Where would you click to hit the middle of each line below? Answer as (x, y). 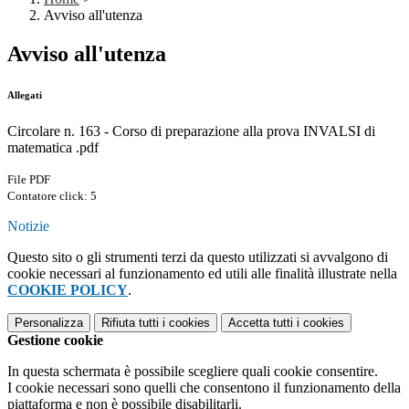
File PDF (29, 180)
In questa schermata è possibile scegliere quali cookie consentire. (193, 372)
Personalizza (49, 323)
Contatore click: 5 (52, 196)
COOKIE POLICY (68, 290)
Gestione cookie (55, 341)
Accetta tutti (261, 323)
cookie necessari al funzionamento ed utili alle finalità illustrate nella (202, 274)
